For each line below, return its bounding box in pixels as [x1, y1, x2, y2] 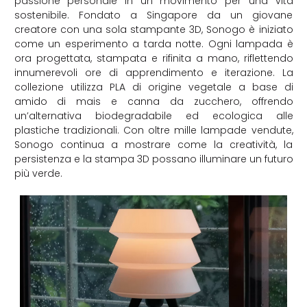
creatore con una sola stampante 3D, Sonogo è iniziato [14, 22, 293, 36]
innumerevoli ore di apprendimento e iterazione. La [14, 65, 293, 79]
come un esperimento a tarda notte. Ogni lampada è [14, 36, 293, 51]
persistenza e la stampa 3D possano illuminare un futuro [14, 151, 293, 166]
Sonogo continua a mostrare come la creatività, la [14, 137, 293, 151]
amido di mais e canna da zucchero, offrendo [14, 94, 293, 108]
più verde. [14, 166, 62, 180]
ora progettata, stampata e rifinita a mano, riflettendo [14, 51, 293, 65]
